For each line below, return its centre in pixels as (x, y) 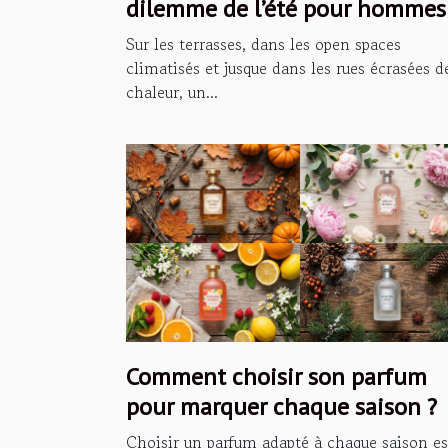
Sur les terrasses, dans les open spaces (263, 43)
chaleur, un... (172, 91)
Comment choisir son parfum (276, 377)
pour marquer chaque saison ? (281, 407)
